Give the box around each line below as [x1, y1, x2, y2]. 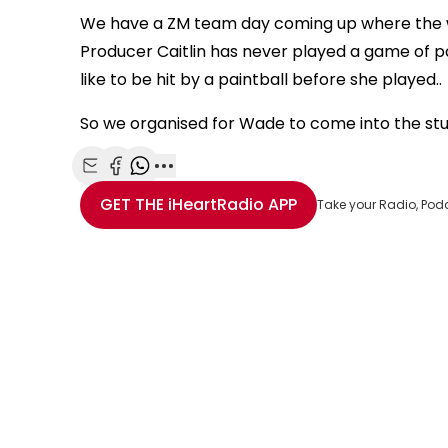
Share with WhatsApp [139, 176, 301, 199]
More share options [163, 176, 313, 199]
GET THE [100, 192, 164, 216]
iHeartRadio [164, 192, 268, 216]
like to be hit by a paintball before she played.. [80, 67, 442, 91]
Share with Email [91, 176, 215, 199]
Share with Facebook [115, 176, 271, 199]
